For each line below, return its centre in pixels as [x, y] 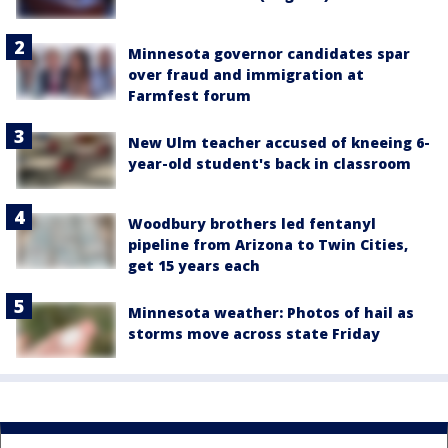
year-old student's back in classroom [269, 164]
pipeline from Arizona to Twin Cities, [268, 244]
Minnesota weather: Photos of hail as [271, 312]
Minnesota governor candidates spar [269, 54]
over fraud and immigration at [246, 75]
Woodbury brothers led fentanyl [252, 223]
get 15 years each [194, 265]
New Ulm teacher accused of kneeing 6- [279, 143]
